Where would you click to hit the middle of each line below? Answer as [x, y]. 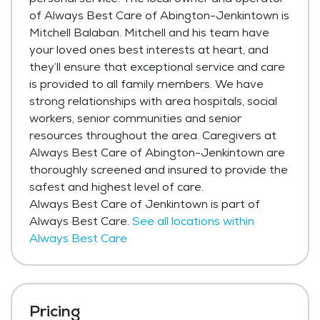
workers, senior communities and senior [135, 119]
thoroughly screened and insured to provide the [159, 170]
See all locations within [193, 221]
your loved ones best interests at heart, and [149, 50]
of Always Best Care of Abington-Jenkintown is [159, 16]
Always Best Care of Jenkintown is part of [145, 204]
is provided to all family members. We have [146, 84]
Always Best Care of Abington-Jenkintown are [157, 153]
